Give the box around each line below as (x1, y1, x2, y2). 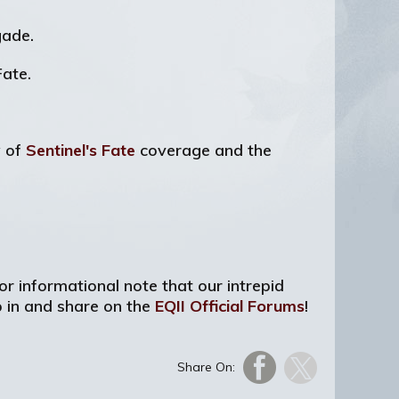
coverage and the (135, 140, 272, 160)
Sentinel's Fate (26, 140, 135, 160)
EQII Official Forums (155, 296, 305, 316)
